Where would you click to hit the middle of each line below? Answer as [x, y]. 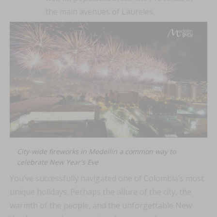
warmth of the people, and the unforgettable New [101, 206]
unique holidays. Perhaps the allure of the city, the [101, 192]
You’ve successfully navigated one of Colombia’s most [107, 178]
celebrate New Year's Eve [58, 162]
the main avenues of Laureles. [100, 11]
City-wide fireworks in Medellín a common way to [96, 152]
